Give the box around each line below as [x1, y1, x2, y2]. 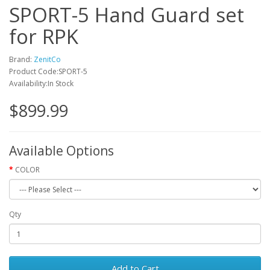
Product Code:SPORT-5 [9, 66, 87, 77]
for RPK [9, 23, 78, 50]
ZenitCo [34, 54, 61, 64]
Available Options [9, 142, 114, 159]
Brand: [9, 54, 34, 64]
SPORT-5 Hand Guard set [9, 1, 244, 28]
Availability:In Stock [9, 78, 74, 89]
